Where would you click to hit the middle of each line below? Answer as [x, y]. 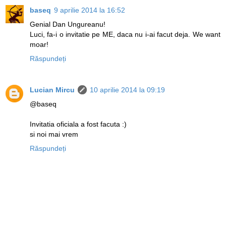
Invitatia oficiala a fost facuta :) [78, 124]
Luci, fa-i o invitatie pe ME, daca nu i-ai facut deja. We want [125, 34]
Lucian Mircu [52, 90]
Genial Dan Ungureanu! [68, 24]
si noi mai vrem [54, 134]
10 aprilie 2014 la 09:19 [127, 90]
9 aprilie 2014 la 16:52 [90, 10]
